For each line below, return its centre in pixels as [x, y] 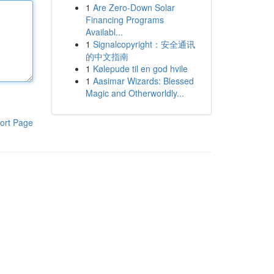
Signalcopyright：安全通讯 [144, 44]
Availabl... [104, 32]
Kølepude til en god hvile [140, 68]
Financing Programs [124, 20]
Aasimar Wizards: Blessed [143, 81]
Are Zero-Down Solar [134, 7]
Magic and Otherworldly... [135, 93]
